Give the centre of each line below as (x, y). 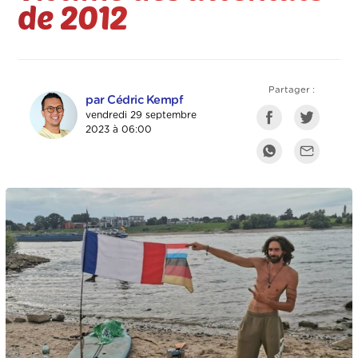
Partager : (292, 90)
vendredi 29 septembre (141, 115)
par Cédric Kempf (135, 101)
